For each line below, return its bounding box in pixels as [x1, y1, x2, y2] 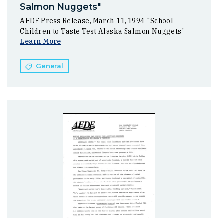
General [36, 62, 63, 70]
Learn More [20, 36, 61, 46]
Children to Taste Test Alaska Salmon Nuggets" [20, 26, 184, 36]
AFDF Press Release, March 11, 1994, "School [20, 16, 174, 25]
